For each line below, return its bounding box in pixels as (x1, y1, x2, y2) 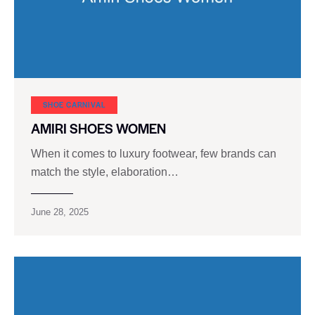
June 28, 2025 (31, 206, 89, 217)
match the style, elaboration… (31, 165, 179, 178)
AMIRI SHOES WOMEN (31, 118, 166, 138)
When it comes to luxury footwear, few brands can (31, 147, 276, 160)
